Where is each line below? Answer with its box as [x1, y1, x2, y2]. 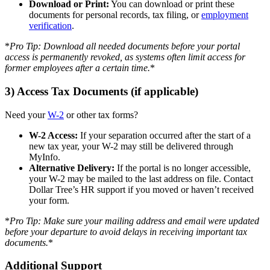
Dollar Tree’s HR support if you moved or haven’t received [29, 184, 254, 195]
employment [201, 10, 248, 20]
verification [29, 20, 72, 31]
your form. [29, 195, 69, 206]
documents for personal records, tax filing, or [29, 10, 201, 20]
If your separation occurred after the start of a [78, 130, 251, 140]
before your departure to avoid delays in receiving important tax [5, 226, 247, 237]
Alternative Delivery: [29, 162, 115, 173]
